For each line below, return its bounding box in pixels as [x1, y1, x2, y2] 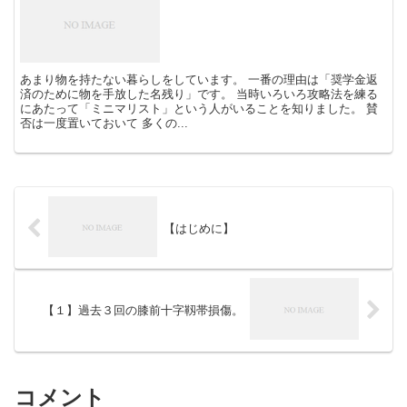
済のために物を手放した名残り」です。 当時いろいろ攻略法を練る [20, 87, 379, 102]
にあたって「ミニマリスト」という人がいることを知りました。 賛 [20, 102, 379, 116]
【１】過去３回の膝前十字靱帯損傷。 [43, 303, 244, 318]
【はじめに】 [163, 221, 234, 235]
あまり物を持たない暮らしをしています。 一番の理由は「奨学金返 [20, 73, 379, 87]
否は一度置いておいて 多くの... [20, 116, 189, 131]
